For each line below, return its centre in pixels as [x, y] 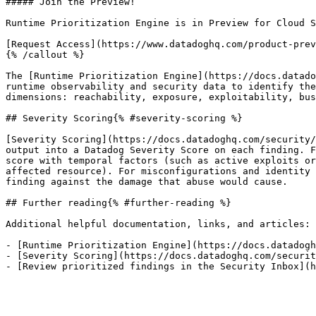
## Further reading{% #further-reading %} [119, 203]
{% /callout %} [45, 55]
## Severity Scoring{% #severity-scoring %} [124, 118]
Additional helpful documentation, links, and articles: [158, 224]
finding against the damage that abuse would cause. [147, 182]
